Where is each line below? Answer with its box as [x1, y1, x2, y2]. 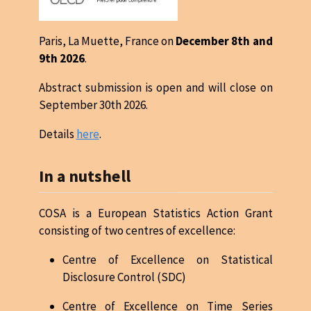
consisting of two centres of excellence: [38, 222, 235, 238]
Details [38, 126, 76, 142]
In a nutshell [38, 165, 131, 187]
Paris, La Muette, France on [38, 33, 176, 49]
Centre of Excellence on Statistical [62, 251, 273, 267]
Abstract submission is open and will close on [38, 80, 273, 96]
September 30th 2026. [38, 97, 148, 113]
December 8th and [176, 33, 273, 49]
